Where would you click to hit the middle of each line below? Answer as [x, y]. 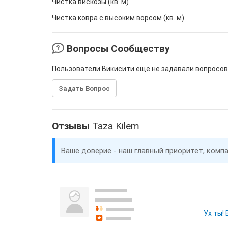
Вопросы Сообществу [117, 49]
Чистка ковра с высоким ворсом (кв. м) [118, 18]
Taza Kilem [116, 126]
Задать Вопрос [84, 88]
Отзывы [72, 126]
